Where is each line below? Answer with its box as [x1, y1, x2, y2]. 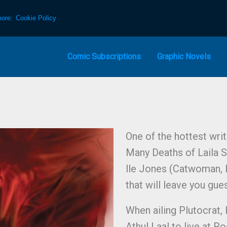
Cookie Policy [16, 14, 57, 22]
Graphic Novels [157, 51, 211, 61]
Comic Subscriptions [67, 51, 141, 61]
